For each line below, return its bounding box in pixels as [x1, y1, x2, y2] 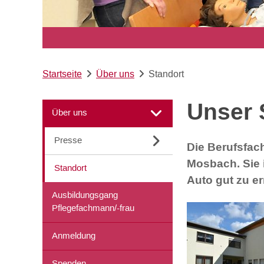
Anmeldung [52, 230, 95, 242]
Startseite [42, 68, 82, 80]
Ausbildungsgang [52, 190, 118, 202]
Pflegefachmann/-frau [52, 203, 134, 214]
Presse [54, 135, 82, 147]
